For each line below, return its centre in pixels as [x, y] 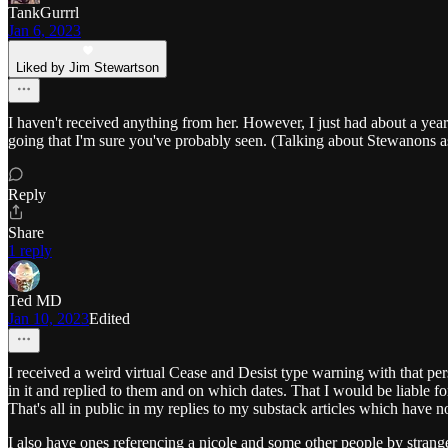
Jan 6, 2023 [44, 31]
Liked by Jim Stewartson [87, 68]
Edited [109, 319]
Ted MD [35, 301]
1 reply [30, 251]
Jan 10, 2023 [48, 319]
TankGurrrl [43, 13]
